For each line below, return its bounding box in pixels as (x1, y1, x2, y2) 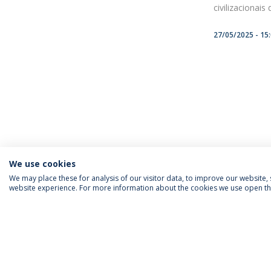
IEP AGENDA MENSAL (166, 206, 236, 217)
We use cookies (9, 158, 76, 169)
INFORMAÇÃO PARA (62, 206, 142, 217)
